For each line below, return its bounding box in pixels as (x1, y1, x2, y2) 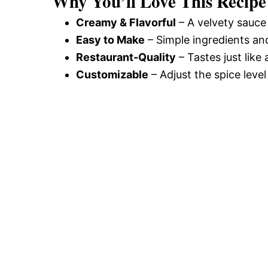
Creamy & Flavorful (76, 16, 176, 29)
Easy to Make (76, 33, 145, 46)
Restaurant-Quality (76, 50, 176, 63)
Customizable (76, 68, 148, 81)
